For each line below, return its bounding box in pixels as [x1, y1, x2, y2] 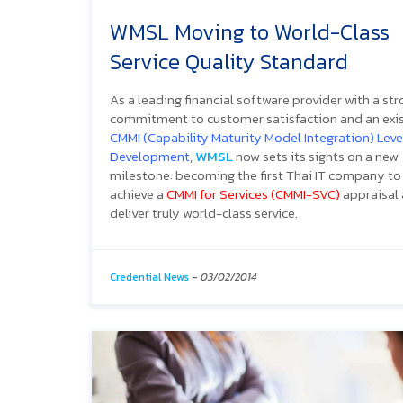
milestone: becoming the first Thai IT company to [110, 164, 401, 185]
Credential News [110, 268, 189, 285]
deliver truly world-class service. [110, 201, 298, 223]
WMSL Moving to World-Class [110, 15, 390, 48]
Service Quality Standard [110, 45, 348, 77]
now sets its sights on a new [233, 145, 399, 166]
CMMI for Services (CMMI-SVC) [166, 183, 340, 204]
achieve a [110, 183, 166, 204]
